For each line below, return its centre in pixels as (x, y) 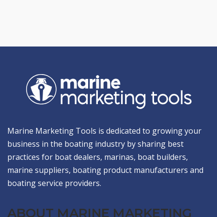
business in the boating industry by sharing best (95, 144)
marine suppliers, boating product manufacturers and (105, 170)
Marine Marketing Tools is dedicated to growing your (104, 131)
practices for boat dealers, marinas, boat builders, (98, 157)
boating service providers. (54, 183)
